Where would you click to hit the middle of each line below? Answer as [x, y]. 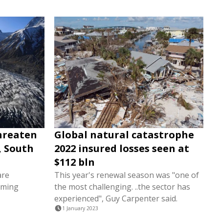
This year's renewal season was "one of [127, 175]
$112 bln [75, 162]
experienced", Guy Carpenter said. [116, 199]
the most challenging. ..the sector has [122, 187]
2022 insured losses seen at [122, 149]
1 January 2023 [80, 208]
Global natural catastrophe [124, 135]
